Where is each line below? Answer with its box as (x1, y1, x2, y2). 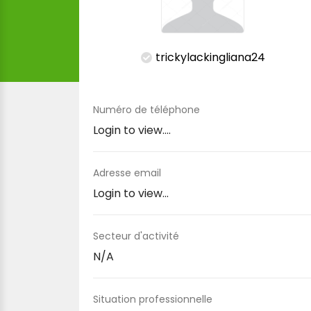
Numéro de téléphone (93, 103, 200, 117)
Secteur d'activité (93, 229, 179, 243)
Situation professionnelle (93, 292, 212, 306)
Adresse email (93, 166, 161, 180)
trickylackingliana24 (155, 49, 265, 65)
